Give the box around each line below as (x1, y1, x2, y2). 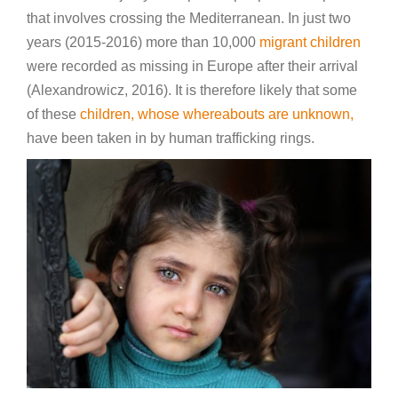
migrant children (259, 34, 361, 50)
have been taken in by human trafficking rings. (27, 130, 318, 146)
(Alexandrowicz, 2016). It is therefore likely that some (27, 82, 357, 98)
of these (27, 106, 80, 122)
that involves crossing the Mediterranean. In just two (27, 10, 351, 26)
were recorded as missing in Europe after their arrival (27, 58, 358, 74)
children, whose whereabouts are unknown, (80, 106, 354, 122)
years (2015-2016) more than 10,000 (27, 34, 259, 50)
